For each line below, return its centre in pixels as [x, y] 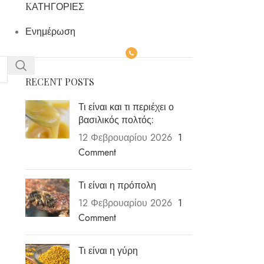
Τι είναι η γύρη [108, 250]
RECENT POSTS [60, 82]
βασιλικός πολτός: [116, 120]
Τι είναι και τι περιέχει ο [126, 107]
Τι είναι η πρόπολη [117, 185]
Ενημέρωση [50, 32]
